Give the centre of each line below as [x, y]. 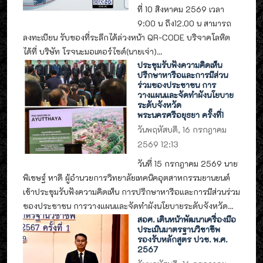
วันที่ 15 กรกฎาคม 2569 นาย [188, 164]
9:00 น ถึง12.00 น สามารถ [185, 23]
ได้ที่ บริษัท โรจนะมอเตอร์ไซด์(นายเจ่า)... [92, 52]
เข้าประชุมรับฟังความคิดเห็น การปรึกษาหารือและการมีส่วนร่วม [131, 192]
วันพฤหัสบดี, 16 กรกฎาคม [182, 129]
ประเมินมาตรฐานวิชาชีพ [179, 229]
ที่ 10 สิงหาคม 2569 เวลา [181, 9]
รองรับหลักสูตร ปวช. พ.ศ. [183, 239]
